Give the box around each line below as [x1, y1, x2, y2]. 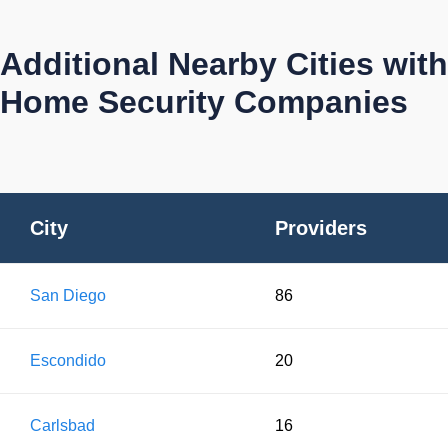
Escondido [30, 351, 106, 369]
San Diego [30, 286, 106, 304]
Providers [275, 216, 367, 239]
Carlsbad [30, 416, 95, 434]
